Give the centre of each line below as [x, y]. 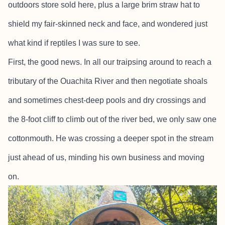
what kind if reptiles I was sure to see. [74, 43]
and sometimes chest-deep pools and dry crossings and [107, 100]
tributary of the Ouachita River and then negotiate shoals [108, 81]
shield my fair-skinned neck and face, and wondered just [108, 24]
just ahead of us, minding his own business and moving [106, 157]
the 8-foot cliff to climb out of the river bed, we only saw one [112, 119]
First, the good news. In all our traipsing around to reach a [110, 62]
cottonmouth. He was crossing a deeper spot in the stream [111, 138]
